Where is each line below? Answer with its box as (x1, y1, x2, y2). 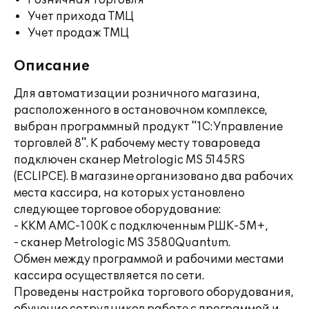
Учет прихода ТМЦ (28, 10, 134, 23)
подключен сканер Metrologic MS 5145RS (14, 153, 245, 167)
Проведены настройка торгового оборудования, (14, 286, 294, 299)
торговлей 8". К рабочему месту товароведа (14, 137, 261, 150)
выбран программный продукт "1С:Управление (14, 120, 283, 134)
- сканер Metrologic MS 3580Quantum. (14, 236, 230, 250)
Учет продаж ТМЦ (28, 26, 129, 40)
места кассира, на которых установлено (14, 186, 245, 200)
